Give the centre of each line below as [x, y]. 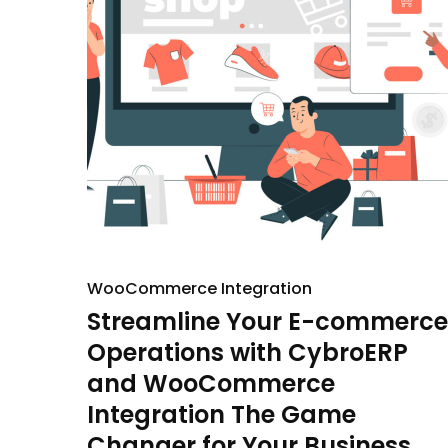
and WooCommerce [211, 383]
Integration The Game [221, 414]
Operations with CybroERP [247, 352]
